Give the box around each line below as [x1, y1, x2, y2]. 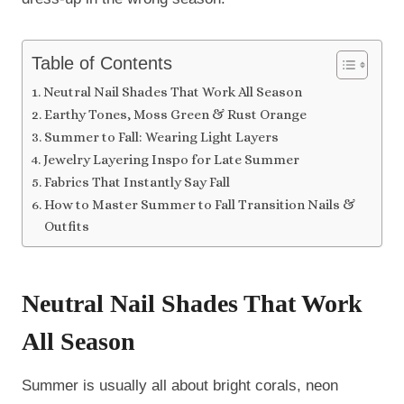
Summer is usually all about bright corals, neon [22, 376, 338, 394]
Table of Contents [32, 52, 172, 73]
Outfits [44, 217, 90, 234]
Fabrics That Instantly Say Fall [44, 173, 231, 190]
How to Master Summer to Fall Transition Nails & [44, 196, 356, 213]
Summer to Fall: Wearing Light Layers [44, 128, 280, 145]
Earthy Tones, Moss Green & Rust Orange [44, 106, 308, 123]
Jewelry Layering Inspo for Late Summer [43, 151, 300, 168]
